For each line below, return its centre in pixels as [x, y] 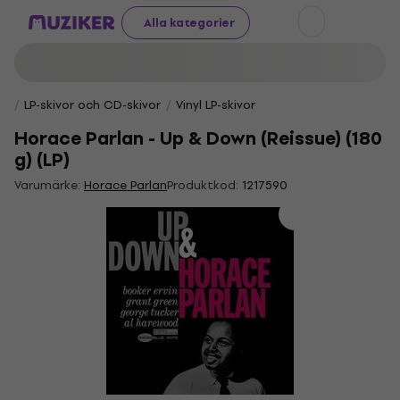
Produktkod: [203, 185]
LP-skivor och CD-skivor [92, 105]
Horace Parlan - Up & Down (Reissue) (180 [198, 139]
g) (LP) [42, 160]
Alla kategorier [189, 22]
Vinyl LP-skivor [216, 105]
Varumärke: [49, 185]
